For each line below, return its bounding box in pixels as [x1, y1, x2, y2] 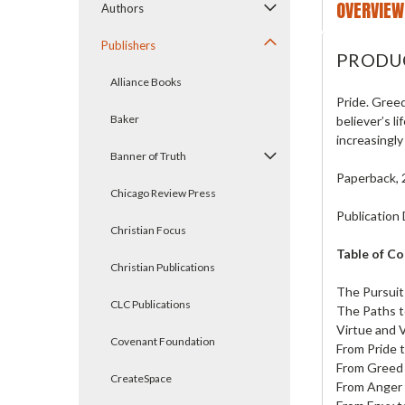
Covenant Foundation [110, 334, 215, 348]
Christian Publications [110, 260, 215, 274]
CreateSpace [110, 372, 172, 385]
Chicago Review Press [110, 186, 216, 200]
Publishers [101, 38, 155, 52]
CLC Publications [110, 297, 191, 311]
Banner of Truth [110, 149, 186, 163]
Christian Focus [110, 223, 186, 237]
